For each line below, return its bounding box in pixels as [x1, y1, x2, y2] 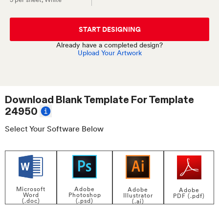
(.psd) [76, 197, 94, 205]
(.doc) [22, 197, 40, 205]
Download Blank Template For [5, 93, 149, 106]
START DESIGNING [78, 25, 141, 33]
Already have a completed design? [56, 41, 163, 49]
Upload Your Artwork [77, 49, 142, 57]
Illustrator [123, 192, 153, 199]
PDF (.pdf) [173, 193, 205, 200]
